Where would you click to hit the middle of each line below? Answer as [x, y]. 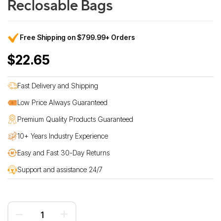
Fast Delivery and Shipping [58, 85]
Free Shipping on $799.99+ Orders [77, 37]
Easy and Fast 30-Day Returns [63, 152]
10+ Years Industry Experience [63, 136]
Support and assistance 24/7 [60, 169]
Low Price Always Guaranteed [62, 102]
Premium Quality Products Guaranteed [75, 119]
